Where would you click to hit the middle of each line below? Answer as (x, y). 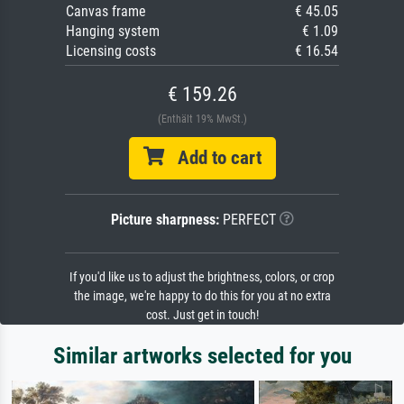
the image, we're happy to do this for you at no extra (202, 296)
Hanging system (113, 31)
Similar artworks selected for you (202, 355)
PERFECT (247, 219)
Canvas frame (106, 11)
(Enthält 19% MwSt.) (202, 119)
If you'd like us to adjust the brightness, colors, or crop (202, 277)
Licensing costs (111, 50)
